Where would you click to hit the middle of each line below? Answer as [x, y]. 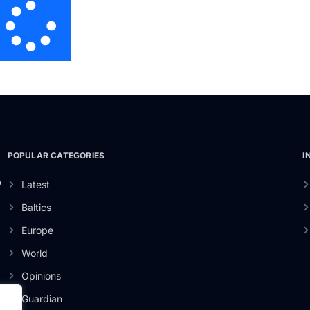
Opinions [42, 276]
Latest [36, 185]
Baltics [37, 208]
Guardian [42, 299]
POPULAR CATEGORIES [56, 156]
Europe [38, 230]
